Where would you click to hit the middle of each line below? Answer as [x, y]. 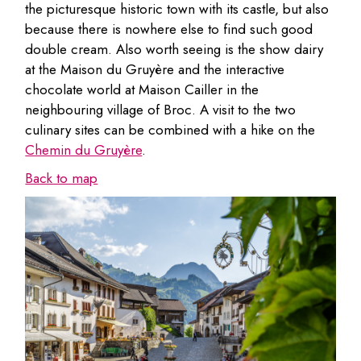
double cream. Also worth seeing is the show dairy [174, 49]
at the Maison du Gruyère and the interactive [155, 69]
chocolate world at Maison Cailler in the [142, 89]
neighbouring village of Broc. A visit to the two [161, 109]
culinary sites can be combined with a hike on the [170, 129]
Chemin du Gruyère [84, 149]
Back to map [62, 178]
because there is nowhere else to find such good [169, 29]
